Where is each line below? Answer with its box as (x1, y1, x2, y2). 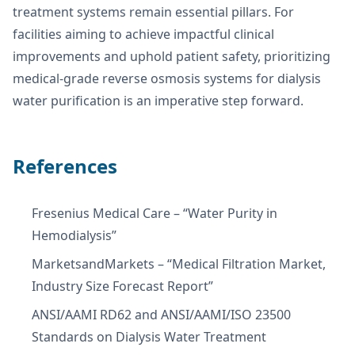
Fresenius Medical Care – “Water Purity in (32, 204, 277, 222)
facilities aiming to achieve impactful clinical (13, 25, 274, 43)
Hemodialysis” (32, 226, 116, 244)
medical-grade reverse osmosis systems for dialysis (13, 69, 321, 87)
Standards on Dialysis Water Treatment (32, 327, 266, 345)
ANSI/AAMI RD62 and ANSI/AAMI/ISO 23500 (32, 305, 291, 323)
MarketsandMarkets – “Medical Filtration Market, (32, 254, 326, 273)
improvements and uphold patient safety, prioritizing (13, 47, 330, 65)
